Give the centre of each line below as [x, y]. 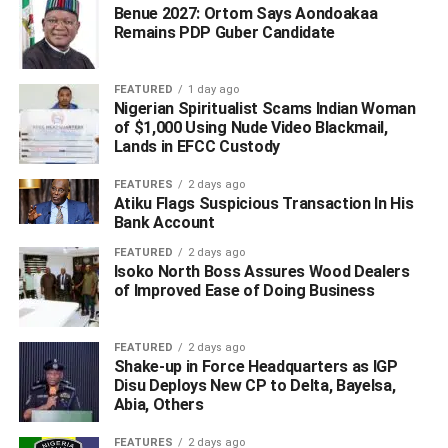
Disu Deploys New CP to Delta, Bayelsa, [254, 386]
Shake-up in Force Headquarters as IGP [255, 367]
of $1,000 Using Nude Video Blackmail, [250, 128]
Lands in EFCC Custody [196, 147]
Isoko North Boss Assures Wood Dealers [261, 272]
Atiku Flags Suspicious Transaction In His [263, 204]
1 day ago [213, 90]
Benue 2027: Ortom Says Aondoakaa [245, 14]
